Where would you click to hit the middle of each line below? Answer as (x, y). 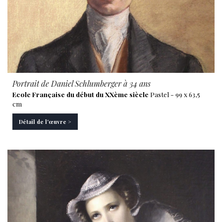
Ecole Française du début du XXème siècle (81, 94)
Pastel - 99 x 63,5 (174, 94)
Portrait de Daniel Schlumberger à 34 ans (82, 83)
